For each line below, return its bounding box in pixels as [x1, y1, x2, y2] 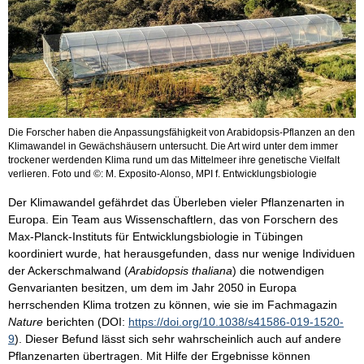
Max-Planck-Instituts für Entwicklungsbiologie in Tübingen [8, 230, 303, 244]
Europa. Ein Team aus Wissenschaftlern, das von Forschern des [8, 213, 338, 227]
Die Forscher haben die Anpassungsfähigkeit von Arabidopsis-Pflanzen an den [8, 127, 355, 139]
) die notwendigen [232, 264, 324, 278]
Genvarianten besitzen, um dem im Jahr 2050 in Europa [8, 281, 297, 295]
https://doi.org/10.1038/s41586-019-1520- [128, 315, 344, 329]
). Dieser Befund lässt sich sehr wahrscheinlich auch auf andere [15, 332, 341, 346]
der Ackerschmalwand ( [8, 264, 128, 278]
